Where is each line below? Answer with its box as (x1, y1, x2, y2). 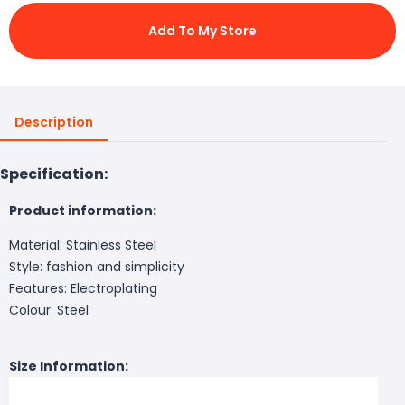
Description (14, 112, 93, 131)
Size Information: (9, 356, 128, 375)
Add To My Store (148, 21, 257, 40)
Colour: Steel (9, 300, 89, 319)
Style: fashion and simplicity (9, 257, 184, 276)
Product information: (9, 201, 156, 220)
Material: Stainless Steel (9, 235, 156, 254)
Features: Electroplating (9, 278, 157, 297)
